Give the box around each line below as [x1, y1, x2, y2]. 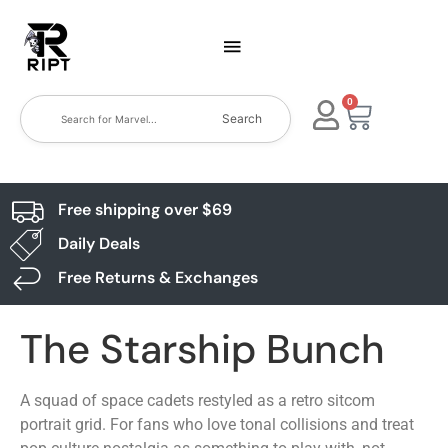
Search [222, 111, 263, 126]
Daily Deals [57, 233, 140, 254]
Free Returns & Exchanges [57, 267, 258, 288]
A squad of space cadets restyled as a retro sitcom [20, 391, 375, 410]
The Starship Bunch [20, 323, 385, 375]
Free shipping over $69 [57, 199, 232, 220]
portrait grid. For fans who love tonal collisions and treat [20, 415, 414, 434]
